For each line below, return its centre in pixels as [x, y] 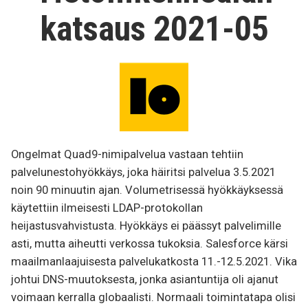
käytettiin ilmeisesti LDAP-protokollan [107, 208]
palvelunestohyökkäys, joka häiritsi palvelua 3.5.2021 [143, 173]
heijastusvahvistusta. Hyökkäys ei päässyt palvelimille [146, 226]
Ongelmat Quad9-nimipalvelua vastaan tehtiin [127, 155]
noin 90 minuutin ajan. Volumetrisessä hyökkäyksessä [147, 190]
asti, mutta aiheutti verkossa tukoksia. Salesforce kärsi [150, 244]
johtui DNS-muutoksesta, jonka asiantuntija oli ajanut [145, 280]
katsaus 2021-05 [154, 29]
